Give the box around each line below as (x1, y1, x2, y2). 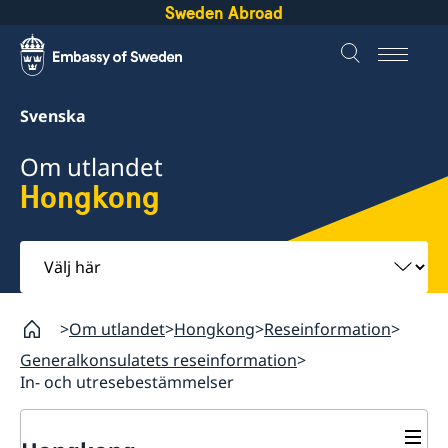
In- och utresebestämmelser (20, 370, 234, 393)
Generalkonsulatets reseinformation (20, 348, 297, 371)
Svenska (20, 105, 86, 127)
